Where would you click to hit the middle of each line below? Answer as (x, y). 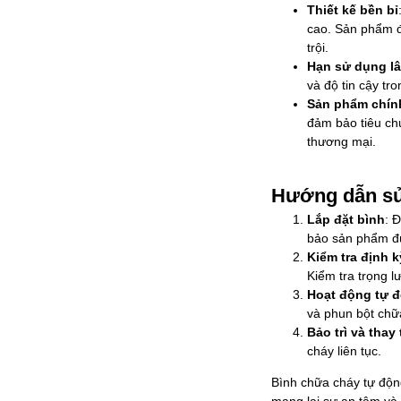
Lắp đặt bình (346, 220)
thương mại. (341, 142)
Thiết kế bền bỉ (353, 10)
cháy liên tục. (344, 351)
